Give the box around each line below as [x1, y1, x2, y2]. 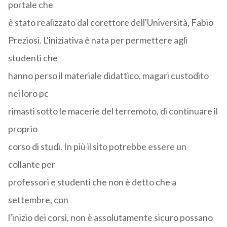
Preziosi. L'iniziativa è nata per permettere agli [8, 34, 187, 46]
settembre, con [8, 194, 68, 206]
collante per [8, 159, 55, 170]
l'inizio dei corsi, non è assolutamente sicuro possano [8, 212, 213, 223]
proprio [8, 123, 37, 135]
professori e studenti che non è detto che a [8, 176, 176, 188]
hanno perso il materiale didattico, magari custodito [8, 70, 209, 82]
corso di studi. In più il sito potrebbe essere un [8, 141, 186, 153]
